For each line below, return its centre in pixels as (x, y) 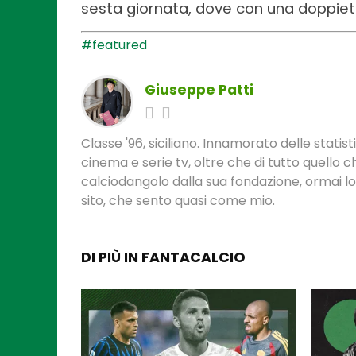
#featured (114, 44)
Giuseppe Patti (199, 89)
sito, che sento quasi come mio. (178, 200)
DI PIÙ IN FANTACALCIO (163, 257)
